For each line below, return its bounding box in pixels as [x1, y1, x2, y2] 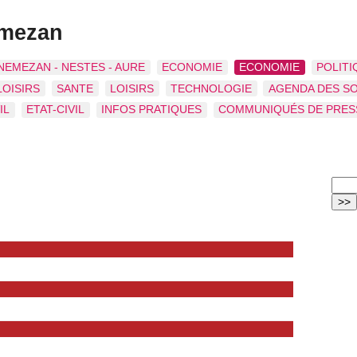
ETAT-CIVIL [26, 104, 85, 116]
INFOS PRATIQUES [101, 104, 202, 116]
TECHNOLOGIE [171, 82, 253, 95]
